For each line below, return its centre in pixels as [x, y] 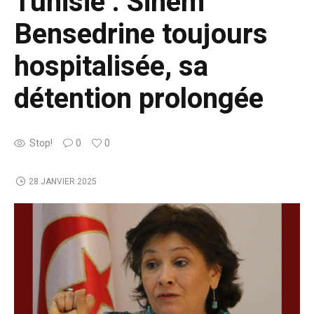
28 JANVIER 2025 [62, 181]
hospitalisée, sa [111, 67]
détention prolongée [139, 99]
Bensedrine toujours [141, 34]
